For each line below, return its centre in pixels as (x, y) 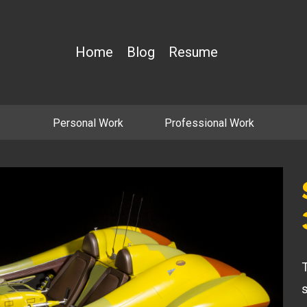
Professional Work (209, 123)
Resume (194, 52)
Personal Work (88, 123)
